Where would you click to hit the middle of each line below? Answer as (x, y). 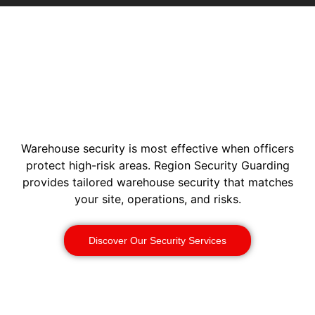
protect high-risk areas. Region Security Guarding (157, 166)
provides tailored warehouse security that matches (157, 182)
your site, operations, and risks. (157, 199)
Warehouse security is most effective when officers (157, 149)
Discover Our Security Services (157, 240)
